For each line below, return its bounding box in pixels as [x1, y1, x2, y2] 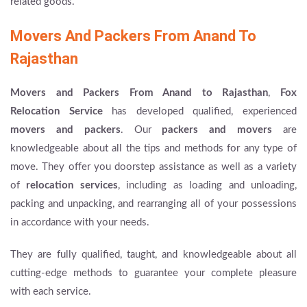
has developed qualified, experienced [102, 106, 297, 116]
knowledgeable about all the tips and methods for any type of [10, 143, 297, 153]
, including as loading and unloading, [117, 180, 297, 191]
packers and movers [162, 124, 273, 135]
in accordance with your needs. [10, 217, 149, 228]
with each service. [10, 286, 91, 297]
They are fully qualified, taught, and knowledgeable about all [10, 249, 297, 260]
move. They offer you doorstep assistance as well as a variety [10, 161, 297, 172]
